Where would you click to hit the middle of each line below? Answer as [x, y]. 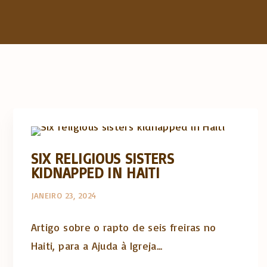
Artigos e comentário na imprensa [142, 90]
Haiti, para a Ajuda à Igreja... [97, 245]
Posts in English [186, 114]
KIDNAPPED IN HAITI [95, 172]
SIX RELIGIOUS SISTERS [103, 158]
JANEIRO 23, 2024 [63, 195]
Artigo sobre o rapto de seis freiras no [123, 227]
